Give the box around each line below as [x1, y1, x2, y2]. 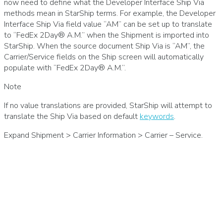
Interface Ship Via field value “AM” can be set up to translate [4, 18, 212, 30]
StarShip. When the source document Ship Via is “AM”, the [4, 40, 205, 52]
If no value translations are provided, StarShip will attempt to [4, 100, 212, 111]
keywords [140, 111, 174, 122]
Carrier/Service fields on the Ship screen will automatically [4, 51, 204, 62]
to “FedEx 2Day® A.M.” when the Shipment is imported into [4, 29, 209, 41]
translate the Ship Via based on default [4, 111, 140, 122]
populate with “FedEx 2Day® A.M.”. [4, 62, 126, 73]
